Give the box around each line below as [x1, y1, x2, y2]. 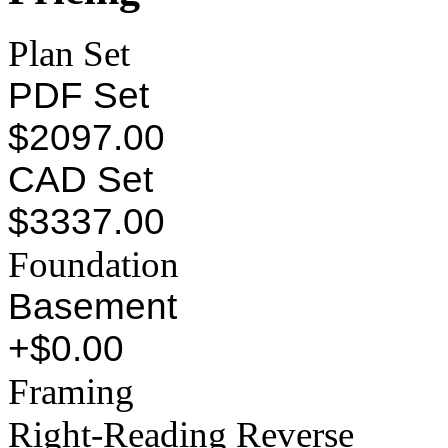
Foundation [8, 244, 179, 286]
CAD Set [8, 159, 153, 201]
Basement [8, 286, 177, 328]
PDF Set [8, 75, 149, 117]
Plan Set [8, 33, 130, 75]
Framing [8, 371, 134, 413]
